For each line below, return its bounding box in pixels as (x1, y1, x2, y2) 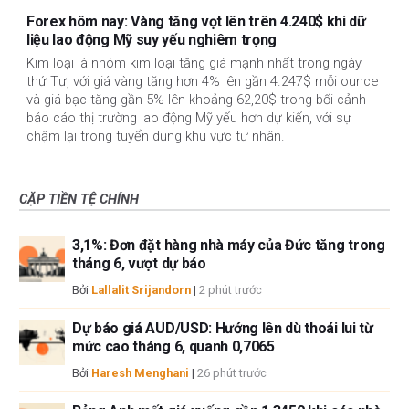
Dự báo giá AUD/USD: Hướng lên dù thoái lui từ (72, 320, 373, 338)
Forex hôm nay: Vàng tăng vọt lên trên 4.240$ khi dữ (26, 12, 366, 30)
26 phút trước (197, 366, 267, 381)
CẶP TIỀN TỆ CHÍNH (19, 191, 139, 208)
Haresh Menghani (91, 366, 189, 381)
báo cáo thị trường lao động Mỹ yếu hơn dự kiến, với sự (26, 110, 351, 127)
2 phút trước (199, 283, 262, 298)
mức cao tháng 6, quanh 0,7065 (72, 338, 275, 356)
